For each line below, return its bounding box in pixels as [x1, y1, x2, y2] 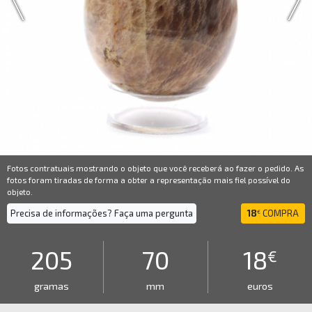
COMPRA [260, 208, 299, 219]
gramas [34, 280, 70, 292]
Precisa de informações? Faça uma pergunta [10, 208, 193, 219]
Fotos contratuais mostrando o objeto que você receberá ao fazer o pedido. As [7, 163, 304, 173]
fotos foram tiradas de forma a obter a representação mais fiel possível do [7, 175, 290, 185]
